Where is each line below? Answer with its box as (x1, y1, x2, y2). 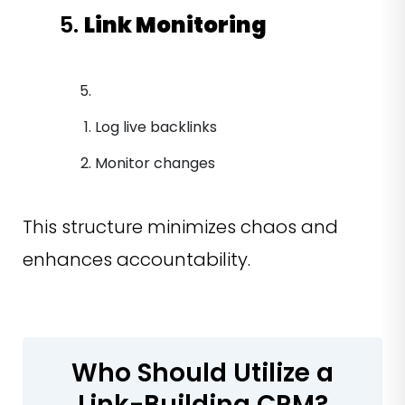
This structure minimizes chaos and (23, 214, 338, 240)
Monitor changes (95, 153, 219, 174)
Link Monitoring (84, 10, 267, 41)
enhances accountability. (23, 247, 259, 273)
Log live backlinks (95, 117, 221, 138)
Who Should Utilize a (71, 355, 334, 391)
